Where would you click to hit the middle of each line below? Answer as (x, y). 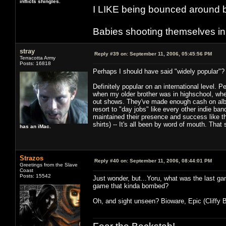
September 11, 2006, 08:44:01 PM (170, 160)
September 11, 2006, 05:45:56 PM (170, 53)
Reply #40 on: (111, 160)
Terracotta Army (38, 58)
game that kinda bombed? (131, 186)
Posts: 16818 (35, 63)
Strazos (32, 158)
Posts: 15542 (35, 176)
